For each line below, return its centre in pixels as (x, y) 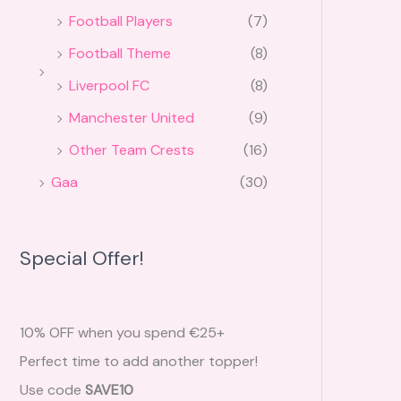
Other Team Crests (132, 150)
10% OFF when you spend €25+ (122, 333)
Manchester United (132, 118)
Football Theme (120, 54)
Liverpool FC (109, 86)
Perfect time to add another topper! (139, 362)
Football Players (121, 21)
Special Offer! (82, 259)
